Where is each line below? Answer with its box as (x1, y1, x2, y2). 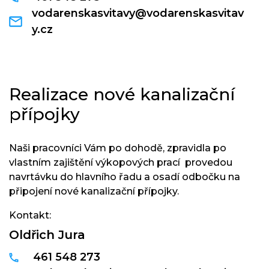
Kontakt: (9, 210, 51, 221)
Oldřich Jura (9, 228, 85, 242)
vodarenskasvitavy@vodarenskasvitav (32, 7, 244, 20)
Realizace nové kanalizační (9, 84, 235, 104)
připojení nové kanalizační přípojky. (9, 186, 179, 197)
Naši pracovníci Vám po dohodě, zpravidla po (9, 142, 226, 154)
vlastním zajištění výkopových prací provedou (9, 157, 232, 168)
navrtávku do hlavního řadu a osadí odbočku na (9, 171, 240, 183)
